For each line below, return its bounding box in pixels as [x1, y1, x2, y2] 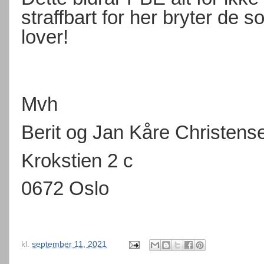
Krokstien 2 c [21, 149, 133, 171]
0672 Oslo [21, 177, 109, 200]
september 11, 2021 [32, 240, 107, 249]
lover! [21, 26, 68, 48]
